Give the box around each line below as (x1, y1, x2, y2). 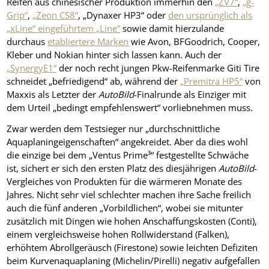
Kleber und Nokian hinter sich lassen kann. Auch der (7, 49, 222, 61)
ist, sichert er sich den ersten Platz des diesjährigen (7, 162, 219, 174)
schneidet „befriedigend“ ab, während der (7, 75, 181, 88)
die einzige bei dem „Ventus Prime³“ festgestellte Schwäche (7, 148, 249, 161)
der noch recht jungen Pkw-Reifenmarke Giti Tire (56, 62, 260, 74)
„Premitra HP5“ (180, 75, 243, 88)
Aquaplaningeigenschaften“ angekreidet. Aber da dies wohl (7, 135, 249, 148)
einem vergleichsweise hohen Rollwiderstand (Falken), (7, 228, 230, 240)
